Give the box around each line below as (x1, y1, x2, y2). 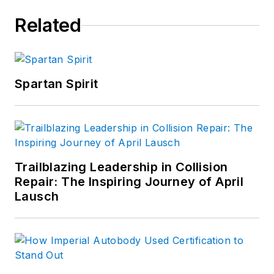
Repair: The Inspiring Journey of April (15, 174, 244, 190)
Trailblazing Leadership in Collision (15, 160, 228, 175)
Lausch (15, 189, 59, 204)
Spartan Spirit (15, 76, 98, 92)
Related (15, 14, 81, 37)
